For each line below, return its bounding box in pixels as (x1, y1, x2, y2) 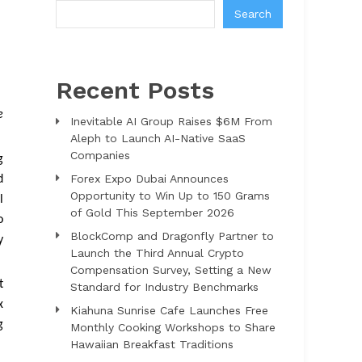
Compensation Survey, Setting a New (70, 263, 272, 276)
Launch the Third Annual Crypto (70, 246, 245, 259)
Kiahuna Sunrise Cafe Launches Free (70, 303, 269, 317)
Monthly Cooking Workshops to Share (70, 320, 276, 334)
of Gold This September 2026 (70, 205, 235, 219)
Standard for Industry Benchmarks (70, 280, 259, 293)
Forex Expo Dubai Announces (70, 171, 229, 185)
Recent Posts (56, 75, 215, 104)
